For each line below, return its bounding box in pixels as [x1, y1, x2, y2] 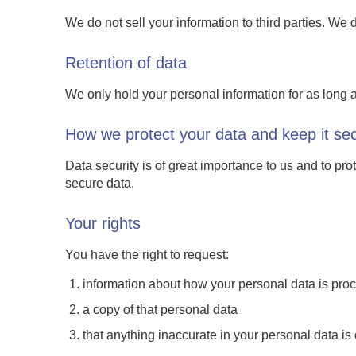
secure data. [65, 176, 134, 190]
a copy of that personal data [83, 303, 238, 316]
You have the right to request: [65, 248, 229, 261]
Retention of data [65, 54, 187, 72]
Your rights [65, 215, 141, 232]
